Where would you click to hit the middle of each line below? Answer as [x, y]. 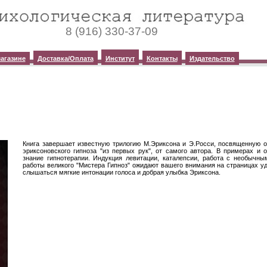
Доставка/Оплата [65, 58]
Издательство [212, 58]
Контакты [162, 58]
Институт [120, 58]
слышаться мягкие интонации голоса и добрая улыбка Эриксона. [122, 172]
